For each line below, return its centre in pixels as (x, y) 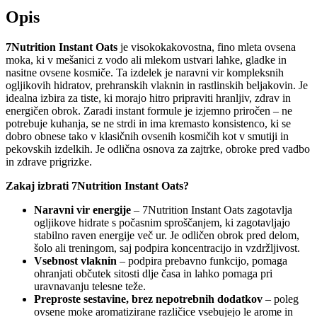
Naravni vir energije (82, 209)
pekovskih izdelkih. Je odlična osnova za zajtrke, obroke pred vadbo (158, 149)
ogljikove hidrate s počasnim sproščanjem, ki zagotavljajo (162, 222)
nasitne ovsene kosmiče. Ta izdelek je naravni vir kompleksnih (145, 72)
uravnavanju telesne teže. (90, 286)
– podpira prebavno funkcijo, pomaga (202, 260)
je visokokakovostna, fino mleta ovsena (207, 47)
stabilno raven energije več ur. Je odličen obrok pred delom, (167, 235)
